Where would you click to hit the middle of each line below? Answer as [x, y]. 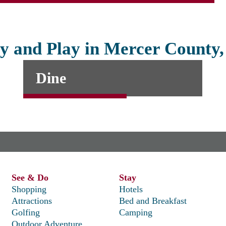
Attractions [32, 201]
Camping [135, 213]
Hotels [131, 189]
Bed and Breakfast [153, 201]
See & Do [30, 178]
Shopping [29, 189]
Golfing [26, 213]
